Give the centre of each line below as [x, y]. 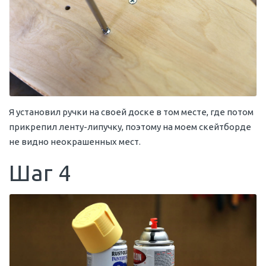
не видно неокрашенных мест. [75, 141]
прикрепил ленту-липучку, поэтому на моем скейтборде [130, 126]
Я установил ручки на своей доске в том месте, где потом [131, 112]
